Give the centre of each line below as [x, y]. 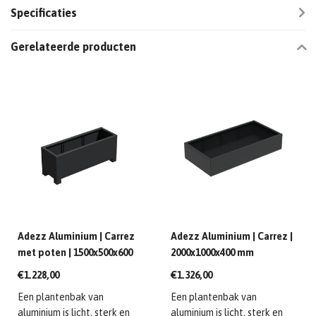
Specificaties [44, 12]
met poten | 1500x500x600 [75, 253]
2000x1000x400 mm [212, 253]
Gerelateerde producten [73, 46]
